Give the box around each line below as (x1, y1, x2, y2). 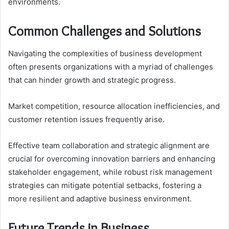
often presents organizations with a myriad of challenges (8, 62, 213, 72)
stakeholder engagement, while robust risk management (8, 167, 212, 177)
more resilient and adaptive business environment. (8, 194, 192, 204)
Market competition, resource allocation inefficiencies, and (8, 101, 220, 111)
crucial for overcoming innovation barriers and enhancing (8, 154, 215, 164)
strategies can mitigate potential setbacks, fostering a (8, 180, 201, 191)
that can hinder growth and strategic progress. (8, 75, 176, 85)
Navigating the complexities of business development (8, 49, 202, 59)
